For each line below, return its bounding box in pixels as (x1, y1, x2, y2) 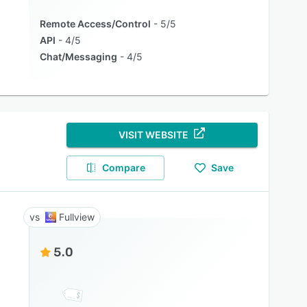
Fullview (58, 211, 95, 223)
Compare (102, 162, 146, 173)
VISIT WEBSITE (119, 129, 189, 140)
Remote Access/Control (39, 18, 151, 29)
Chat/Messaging (39, 51, 117, 62)
